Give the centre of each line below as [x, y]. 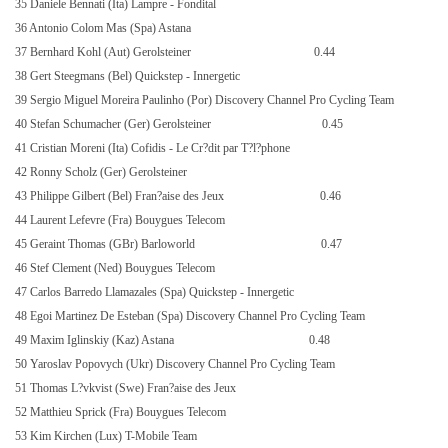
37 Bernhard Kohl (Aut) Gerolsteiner [104, 52]
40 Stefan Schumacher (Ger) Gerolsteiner [114, 124]
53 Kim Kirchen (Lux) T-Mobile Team [107, 436]
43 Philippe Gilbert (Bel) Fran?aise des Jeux [121, 196]
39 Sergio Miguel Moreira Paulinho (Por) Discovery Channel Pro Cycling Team [206, 100]
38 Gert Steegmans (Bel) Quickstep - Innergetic [129, 76]
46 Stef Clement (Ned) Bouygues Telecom [116, 268]
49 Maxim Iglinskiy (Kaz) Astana [96, 340]
